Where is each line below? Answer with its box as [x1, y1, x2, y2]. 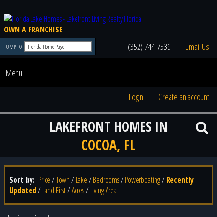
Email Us [185, 41, 209, 52]
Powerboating [125, 174, 160, 185]
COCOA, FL [81, 136, 136, 154]
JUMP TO [4, 42, 23, 51]
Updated [9, 185, 36, 196]
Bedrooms [93, 174, 119, 185]
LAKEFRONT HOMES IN [49, 117, 168, 136]
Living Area [90, 185, 117, 196]
